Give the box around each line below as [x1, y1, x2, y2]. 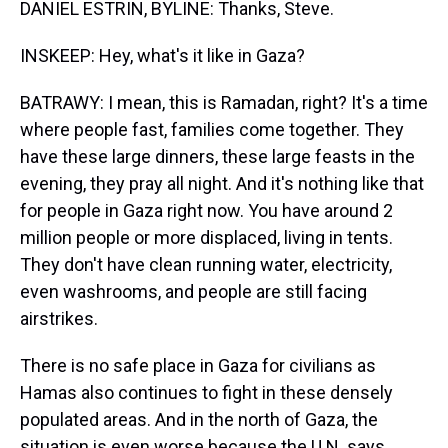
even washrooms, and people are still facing [20, 281, 367, 302]
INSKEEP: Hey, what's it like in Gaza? [20, 45, 305, 66]
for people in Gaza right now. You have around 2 [20, 200, 393, 221]
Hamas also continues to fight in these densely [20, 382, 393, 403]
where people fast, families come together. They [20, 119, 404, 140]
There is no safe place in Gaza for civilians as [20, 355, 376, 376]
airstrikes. [20, 308, 98, 329]
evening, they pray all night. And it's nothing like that [20, 173, 424, 194]
